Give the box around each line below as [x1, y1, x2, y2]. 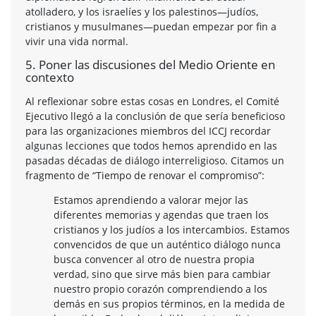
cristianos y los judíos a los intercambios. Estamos [54, 222, 290, 236]
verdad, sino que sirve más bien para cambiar [54, 267, 271, 281]
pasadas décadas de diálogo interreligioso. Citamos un [25, 153, 284, 167]
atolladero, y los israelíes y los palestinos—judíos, [25, 4, 258, 18]
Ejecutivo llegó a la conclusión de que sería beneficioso [25, 109, 285, 123]
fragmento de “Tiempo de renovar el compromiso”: [25, 168, 265, 182]
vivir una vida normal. [25, 34, 128, 48]
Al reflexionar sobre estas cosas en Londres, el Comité [25, 94, 279, 108]
